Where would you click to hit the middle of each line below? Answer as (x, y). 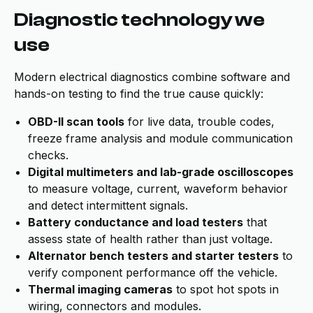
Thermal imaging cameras (100, 289)
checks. (48, 155)
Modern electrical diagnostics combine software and (152, 77)
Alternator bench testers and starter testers (153, 256)
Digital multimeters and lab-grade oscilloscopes (161, 172)
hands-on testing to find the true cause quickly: (139, 94)
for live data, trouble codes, (199, 122)
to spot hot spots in (226, 289)
